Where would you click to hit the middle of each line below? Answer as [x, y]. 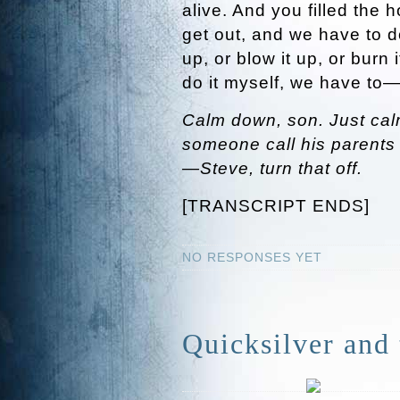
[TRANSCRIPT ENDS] [276, 206]
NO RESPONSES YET [252, 257]
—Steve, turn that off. [272, 168]
